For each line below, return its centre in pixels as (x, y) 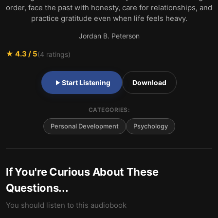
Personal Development (84, 126)
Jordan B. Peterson (109, 36)
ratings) (57, 54)
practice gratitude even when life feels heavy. (109, 18)
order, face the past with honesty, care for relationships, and (109, 8)
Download (149, 82)
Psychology (150, 126)
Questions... (37, 188)
